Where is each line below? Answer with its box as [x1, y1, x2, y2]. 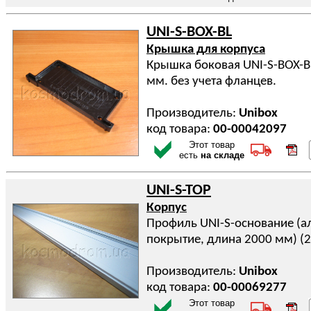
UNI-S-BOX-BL [146, 25, 232, 40]
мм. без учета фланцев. [146, 75, 276, 88]
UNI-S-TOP [146, 183, 211, 198]
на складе [201, 150, 244, 160]
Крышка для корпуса [146, 43, 265, 56]
